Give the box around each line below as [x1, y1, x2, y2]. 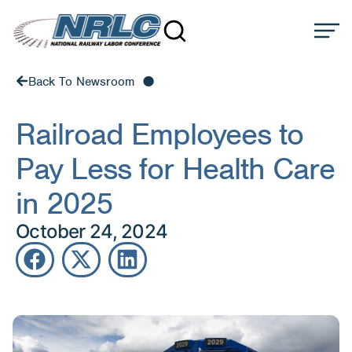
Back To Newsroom [28, 74, 134, 90]
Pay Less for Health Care [16, 149, 335, 188]
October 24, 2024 [16, 219, 168, 243]
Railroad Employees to [16, 115, 304, 153]
